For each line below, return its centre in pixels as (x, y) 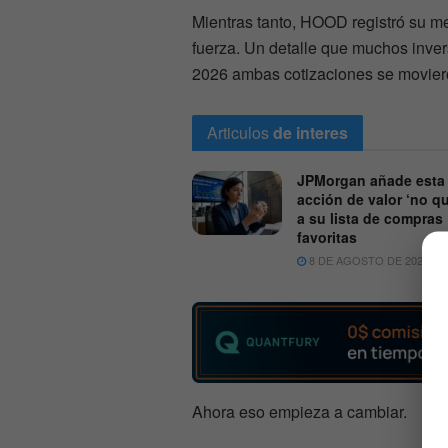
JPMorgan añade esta (371, 179)
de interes (310, 132)
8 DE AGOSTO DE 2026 (367, 259)
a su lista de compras (370, 217)
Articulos (238, 132)
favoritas (327, 236)
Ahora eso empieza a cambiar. (299, 412)
